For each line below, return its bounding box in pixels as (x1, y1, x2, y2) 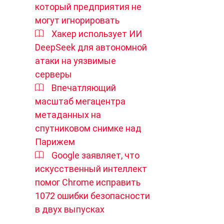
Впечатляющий (51, 82, 116, 93)
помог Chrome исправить (35, 177, 140, 187)
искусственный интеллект (35, 163, 147, 174)
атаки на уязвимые (35, 55, 116, 66)
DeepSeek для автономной (35, 42, 147, 52)
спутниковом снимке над (35, 123, 141, 133)
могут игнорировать (35, 15, 119, 25)
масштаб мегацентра (35, 96, 125, 106)
